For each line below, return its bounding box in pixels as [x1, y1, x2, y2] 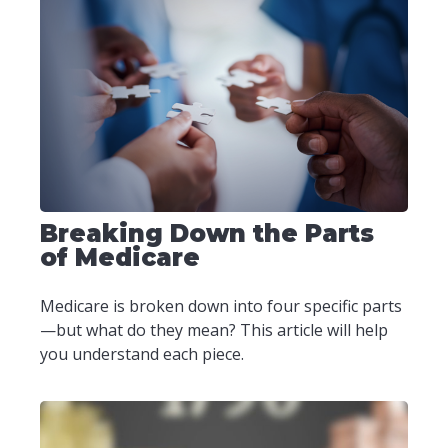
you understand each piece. [40, 343, 244, 366]
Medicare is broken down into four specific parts [40, 295, 402, 318]
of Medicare [40, 243, 200, 273]
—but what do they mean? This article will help [40, 319, 388, 342]
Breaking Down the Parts [40, 219, 374, 249]
